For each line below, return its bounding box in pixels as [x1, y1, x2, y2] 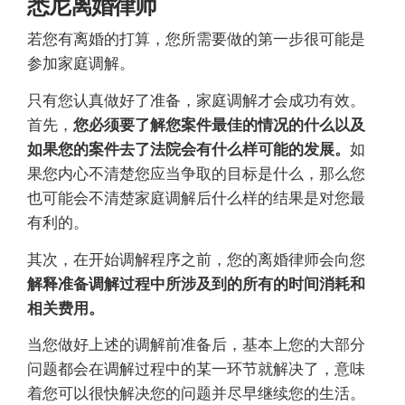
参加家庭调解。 [27, 52, 135, 75]
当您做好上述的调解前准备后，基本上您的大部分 [27, 334, 365, 356]
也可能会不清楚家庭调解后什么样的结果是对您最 [27, 187, 365, 210]
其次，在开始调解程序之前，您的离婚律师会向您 [27, 248, 365, 270]
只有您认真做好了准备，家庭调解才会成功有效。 [27, 89, 365, 112]
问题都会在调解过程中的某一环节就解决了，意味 [27, 358, 365, 381]
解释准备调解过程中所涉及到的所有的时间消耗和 [27, 272, 365, 295]
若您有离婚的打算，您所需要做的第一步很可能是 [27, 28, 365, 51]
